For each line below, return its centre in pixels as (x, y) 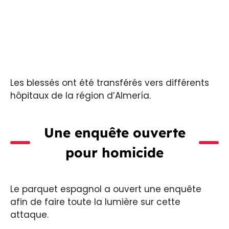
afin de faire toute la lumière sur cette (95, 202)
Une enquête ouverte (114, 133)
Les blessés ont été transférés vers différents (110, 83)
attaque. (29, 215)
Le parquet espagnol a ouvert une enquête (106, 189)
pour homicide (114, 153)
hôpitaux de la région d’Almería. (81, 96)
